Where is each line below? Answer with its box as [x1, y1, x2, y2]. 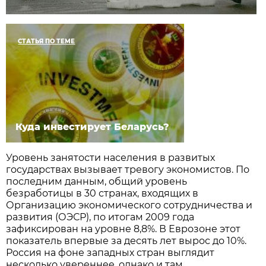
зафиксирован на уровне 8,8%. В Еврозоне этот [6, 223, 241, 235]
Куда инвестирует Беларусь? [15, 121, 170, 133]
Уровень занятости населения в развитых [6, 152, 216, 164]
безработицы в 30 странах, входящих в [6, 188, 199, 199]
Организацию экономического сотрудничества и [6, 199, 253, 211]
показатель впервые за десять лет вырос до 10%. [6, 235, 247, 247]
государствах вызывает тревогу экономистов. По [6, 164, 250, 176]
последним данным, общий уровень [6, 176, 188, 188]
